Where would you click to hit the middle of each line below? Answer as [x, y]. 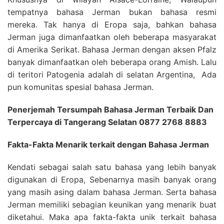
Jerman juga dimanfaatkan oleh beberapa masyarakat [112, 37]
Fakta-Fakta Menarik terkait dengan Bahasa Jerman [108, 144]
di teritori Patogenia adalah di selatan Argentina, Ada [112, 74]
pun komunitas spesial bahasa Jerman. [80, 87]
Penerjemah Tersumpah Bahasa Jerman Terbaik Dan [110, 109]
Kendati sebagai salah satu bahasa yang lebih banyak [112, 167]
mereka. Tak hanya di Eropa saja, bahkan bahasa [112, 24]
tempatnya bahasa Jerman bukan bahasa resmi [112, 12]
